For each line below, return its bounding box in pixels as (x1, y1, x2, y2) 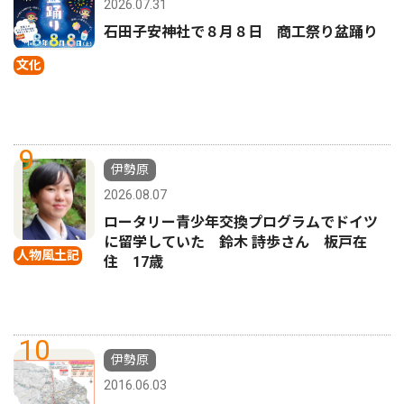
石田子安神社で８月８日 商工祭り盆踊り (104, 23, 378, 41)
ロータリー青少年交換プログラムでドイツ (104, 214, 378, 232)
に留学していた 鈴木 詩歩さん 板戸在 (104, 234, 367, 252)
